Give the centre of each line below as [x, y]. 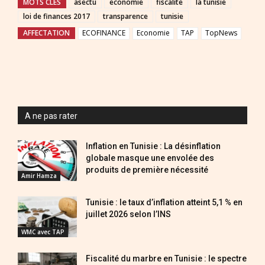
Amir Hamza [39, 175]
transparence [125, 16]
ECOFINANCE [104, 33]
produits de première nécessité [147, 170]
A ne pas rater [51, 116]
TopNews [221, 33]
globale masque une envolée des [150, 158]
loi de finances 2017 [56, 16]
